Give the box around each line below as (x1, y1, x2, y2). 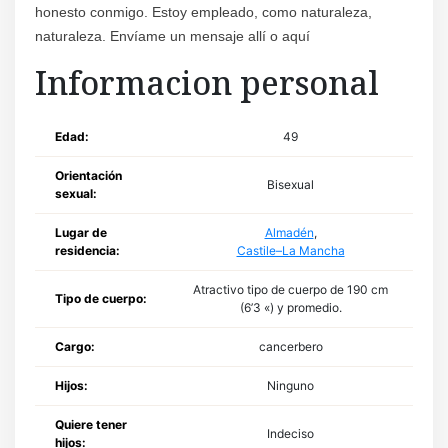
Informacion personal (35, 60, 379, 104)
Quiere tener (55, 416, 127, 432)
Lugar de (55, 224, 107, 240)
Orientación (55, 167, 122, 183)
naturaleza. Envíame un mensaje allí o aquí (35, 27, 310, 44)
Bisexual (267, 176, 314, 192)
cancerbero (258, 338, 323, 354)
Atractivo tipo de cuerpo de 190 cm (193, 281, 388, 297)
